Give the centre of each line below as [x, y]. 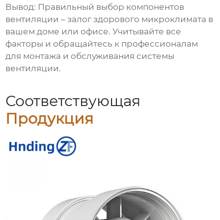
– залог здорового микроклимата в [136, 19]
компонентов [155, 7]
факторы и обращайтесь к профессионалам [102, 44]
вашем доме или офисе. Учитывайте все [94, 32]
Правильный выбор [81, 7]
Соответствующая [73, 101]
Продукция [50, 119]
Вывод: [21, 7]
